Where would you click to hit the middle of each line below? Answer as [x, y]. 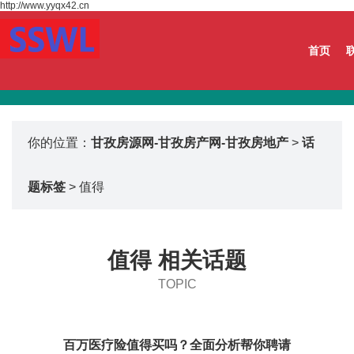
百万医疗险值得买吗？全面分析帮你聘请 [177, 345]
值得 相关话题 [177, 260]
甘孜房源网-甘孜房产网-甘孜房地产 [190, 143]
